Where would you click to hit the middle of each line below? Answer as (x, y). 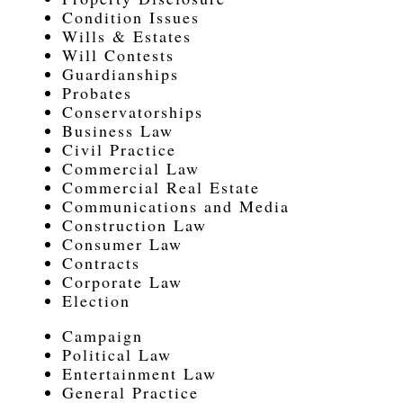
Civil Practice (119, 149)
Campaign (102, 336)
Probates (97, 93)
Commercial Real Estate (161, 187)
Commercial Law (130, 168)
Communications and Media (175, 206)
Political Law (116, 354)
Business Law (117, 130)
